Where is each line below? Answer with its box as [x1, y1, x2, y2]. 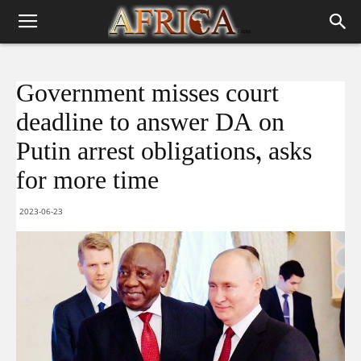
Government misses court [16, 74, 279, 117]
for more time [16, 161, 159, 204]
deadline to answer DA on [16, 103, 284, 146]
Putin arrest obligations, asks [16, 132, 312, 175]
